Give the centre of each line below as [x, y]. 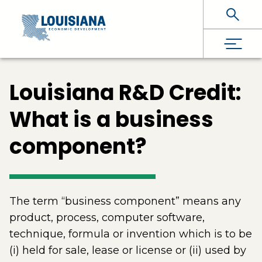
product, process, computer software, [107, 218]
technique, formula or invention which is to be [131, 234]
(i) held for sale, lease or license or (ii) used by [128, 250]
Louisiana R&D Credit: [125, 93]
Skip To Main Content [62, 15]
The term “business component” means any [125, 201]
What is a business [111, 120]
